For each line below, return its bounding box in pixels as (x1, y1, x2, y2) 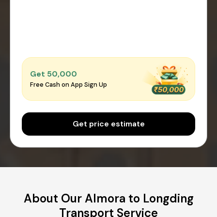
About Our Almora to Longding (23, 190, 194, 206)
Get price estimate (72, 118, 145, 129)
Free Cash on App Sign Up (30, 80, 107, 89)
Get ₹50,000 (30, 69, 77, 79)
